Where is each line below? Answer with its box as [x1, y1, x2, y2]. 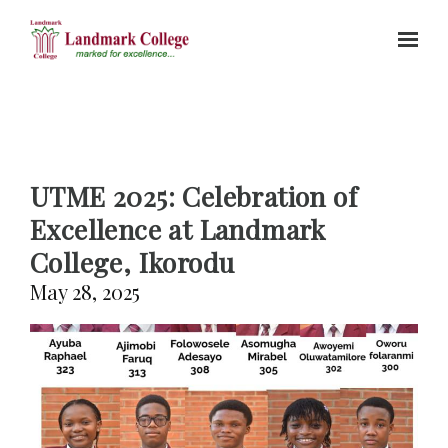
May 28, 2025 [30, 278, 140, 305]
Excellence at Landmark [30, 211, 326, 247]
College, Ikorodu [30, 244, 235, 280]
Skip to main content [19, 7, 234, 35]
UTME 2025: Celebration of [30, 178, 357, 214]
